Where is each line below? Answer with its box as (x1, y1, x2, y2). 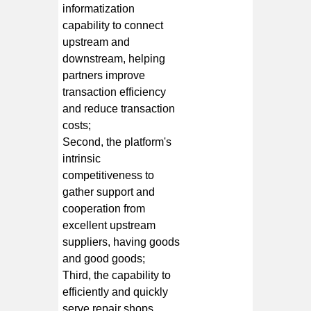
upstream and (62, 35, 131, 48)
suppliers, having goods (62, 235, 180, 248)
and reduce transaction (62, 102, 176, 115)
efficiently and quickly (62, 285, 169, 298)
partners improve (62, 69, 146, 81)
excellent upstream (62, 219, 156, 231)
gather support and (62, 185, 155, 198)
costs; (62, 119, 92, 131)
